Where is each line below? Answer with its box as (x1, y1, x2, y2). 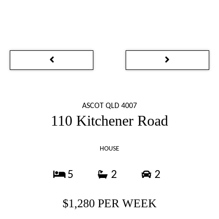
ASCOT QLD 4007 (82, 102, 137, 110)
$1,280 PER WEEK (63, 197, 156, 210)
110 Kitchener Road (51, 112, 168, 129)
